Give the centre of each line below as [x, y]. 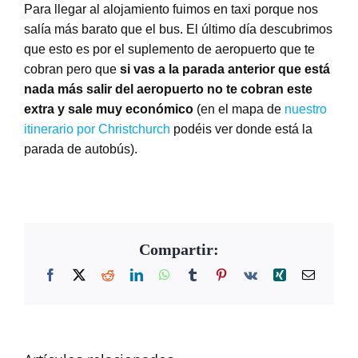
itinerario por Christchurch [97, 129]
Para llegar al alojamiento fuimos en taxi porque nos [171, 9]
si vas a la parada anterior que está [225, 69]
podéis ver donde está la [241, 129]
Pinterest [248, 274]
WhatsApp [196, 274]
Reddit [130, 274]
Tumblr [216, 274]
